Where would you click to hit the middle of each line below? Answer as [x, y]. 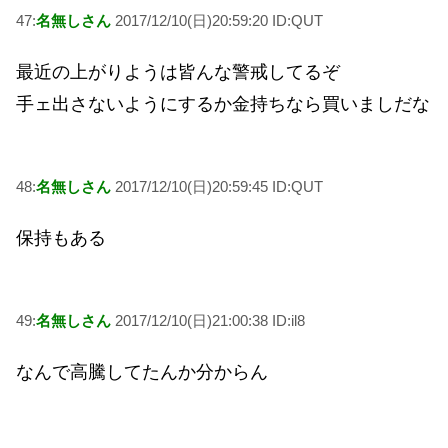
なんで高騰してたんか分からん [142, 371]
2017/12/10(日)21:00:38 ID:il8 [208, 321]
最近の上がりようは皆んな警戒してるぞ [178, 71]
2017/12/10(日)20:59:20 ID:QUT [217, 20]
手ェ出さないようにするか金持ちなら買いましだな [223, 103]
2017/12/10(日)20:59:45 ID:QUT [217, 187]
